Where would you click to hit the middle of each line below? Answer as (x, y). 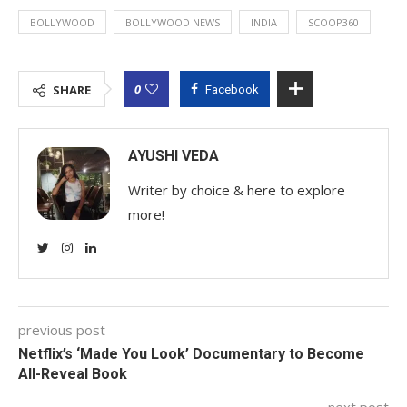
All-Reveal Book (73, 373)
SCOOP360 (333, 22)
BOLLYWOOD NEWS (173, 22)
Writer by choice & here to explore (237, 189)
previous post (62, 329)
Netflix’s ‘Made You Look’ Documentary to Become (191, 353)
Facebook (232, 89)
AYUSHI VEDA (174, 155)
